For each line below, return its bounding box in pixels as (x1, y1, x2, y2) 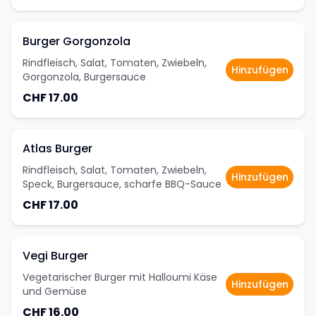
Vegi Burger (23, 248, 88, 264)
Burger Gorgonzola (23, 33, 130, 49)
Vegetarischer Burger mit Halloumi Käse (23, 270, 217, 284)
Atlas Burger (23, 140, 92, 157)
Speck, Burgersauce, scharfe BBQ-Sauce (23, 177, 221, 191)
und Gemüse (23, 284, 87, 298)
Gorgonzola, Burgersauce (23, 70, 146, 84)
